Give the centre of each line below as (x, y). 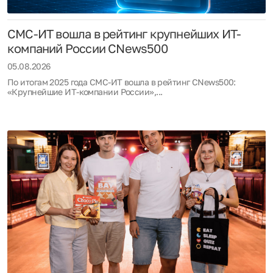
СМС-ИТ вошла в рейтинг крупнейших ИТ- (124, 33)
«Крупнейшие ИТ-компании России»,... (85, 91)
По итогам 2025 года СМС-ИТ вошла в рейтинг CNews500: (122, 82)
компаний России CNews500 (87, 48)
